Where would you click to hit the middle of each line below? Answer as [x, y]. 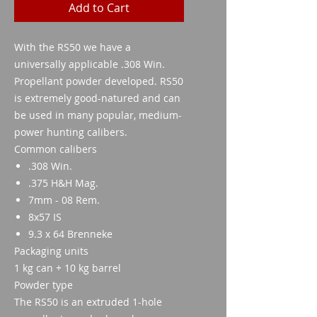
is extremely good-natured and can [97, 98]
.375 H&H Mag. [63, 183]
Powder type [44, 285]
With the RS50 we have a [73, 47]
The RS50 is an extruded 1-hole [88, 302]
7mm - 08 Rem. [64, 200]
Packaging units [51, 251]
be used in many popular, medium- [98, 115]
